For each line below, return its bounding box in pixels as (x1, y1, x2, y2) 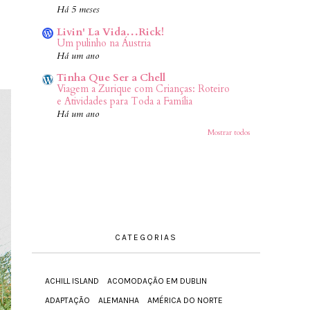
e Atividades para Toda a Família (57, 95, 192, 109)
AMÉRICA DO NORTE (147, 295, 223, 305)
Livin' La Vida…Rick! (57, 24, 164, 39)
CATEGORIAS (115, 232, 177, 242)
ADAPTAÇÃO (45, 295, 90, 305)
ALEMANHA (98, 295, 139, 305)
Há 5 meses (57, 3, 100, 17)
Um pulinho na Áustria (57, 36, 151, 50)
